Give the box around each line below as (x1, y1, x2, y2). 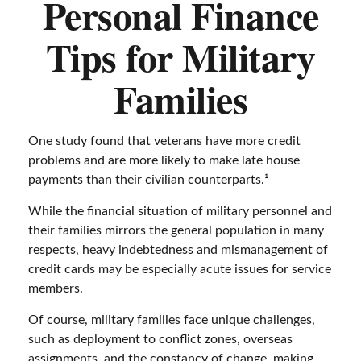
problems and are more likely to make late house (28, 154, 300, 167)
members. (28, 282, 83, 295)
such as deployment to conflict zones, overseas (28, 333, 293, 346)
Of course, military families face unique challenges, (28, 313, 315, 326)
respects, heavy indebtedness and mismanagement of (28, 243, 328, 256)
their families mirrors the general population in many (28, 224, 324, 237)
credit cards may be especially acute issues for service (28, 263, 331, 276)
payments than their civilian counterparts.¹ (28, 173, 268, 186)
